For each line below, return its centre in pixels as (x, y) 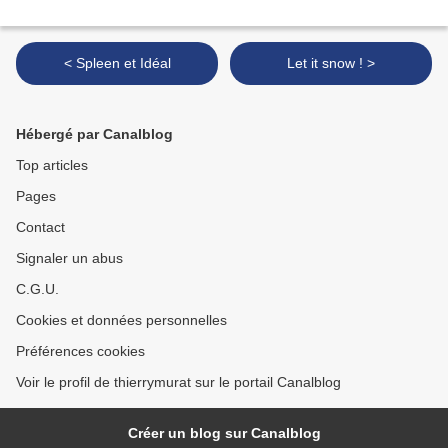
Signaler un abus (69, 258)
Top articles (52, 165)
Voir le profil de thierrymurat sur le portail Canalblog (178, 382)
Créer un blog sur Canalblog (224, 433)
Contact (40, 227)
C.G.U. (37, 289)
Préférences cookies (80, 351)
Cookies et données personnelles (121, 320)
